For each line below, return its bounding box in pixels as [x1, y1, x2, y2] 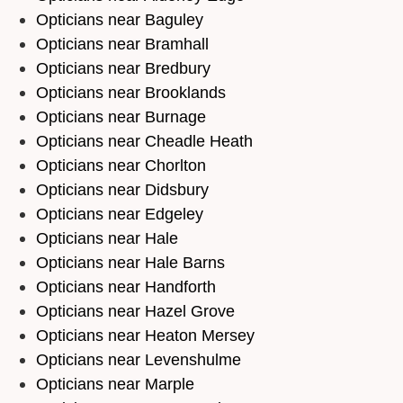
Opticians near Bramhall [36, 34, 209, 54]
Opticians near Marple [36, 374, 194, 394]
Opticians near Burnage [36, 107, 206, 127]
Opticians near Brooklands [36, 83, 226, 103]
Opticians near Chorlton [36, 156, 206, 175]
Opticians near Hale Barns [36, 253, 225, 273]
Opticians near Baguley [36, 10, 203, 30]
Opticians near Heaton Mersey [36, 326, 255, 345]
